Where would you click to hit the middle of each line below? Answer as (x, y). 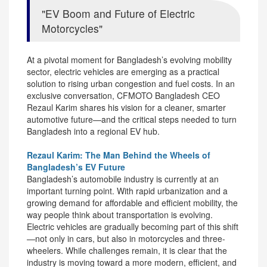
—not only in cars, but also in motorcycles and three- (126, 238)
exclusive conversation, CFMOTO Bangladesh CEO (123, 95)
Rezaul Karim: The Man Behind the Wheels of (119, 155)
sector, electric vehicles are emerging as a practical (123, 71)
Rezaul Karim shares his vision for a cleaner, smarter (126, 107)
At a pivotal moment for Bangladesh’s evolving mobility (129, 59)
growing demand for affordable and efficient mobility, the (132, 202)
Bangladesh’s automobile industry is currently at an (123, 178)
